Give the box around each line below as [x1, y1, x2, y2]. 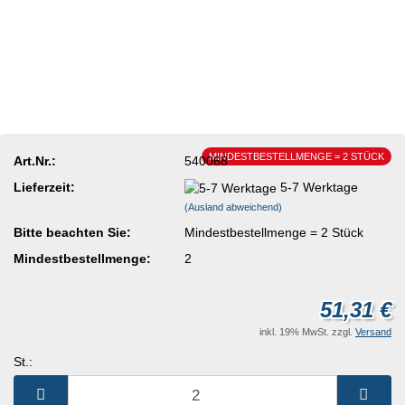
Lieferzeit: [14, 179, 75, 194]
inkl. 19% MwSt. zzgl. [259, 326, 355, 338]
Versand [355, 326, 391, 338]
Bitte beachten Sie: [14, 224, 131, 240]
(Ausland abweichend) [184, 201, 283, 212]
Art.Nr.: [14, 153, 56, 168]
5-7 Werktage [280, 179, 359, 194]
